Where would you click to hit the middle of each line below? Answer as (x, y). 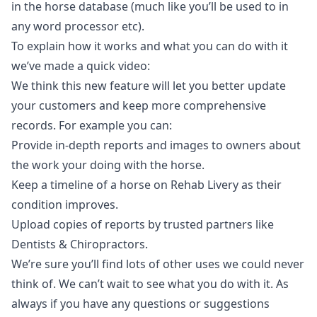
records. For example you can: (92, 125)
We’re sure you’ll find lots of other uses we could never (158, 264)
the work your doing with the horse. (108, 165)
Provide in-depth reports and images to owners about (156, 145)
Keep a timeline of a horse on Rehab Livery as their (146, 184)
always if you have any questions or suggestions (140, 303)
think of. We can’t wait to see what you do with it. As (150, 283)
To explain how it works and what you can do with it (150, 46)
